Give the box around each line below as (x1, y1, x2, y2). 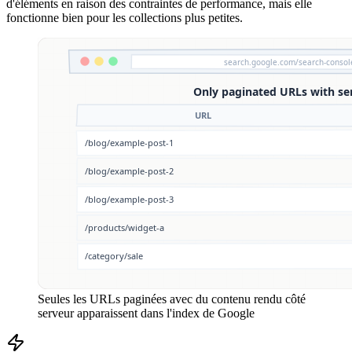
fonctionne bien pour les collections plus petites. (6, 11, 243, 25)
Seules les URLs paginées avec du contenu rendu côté (38, 292, 306, 306)
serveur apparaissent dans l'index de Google (38, 306, 255, 321)
